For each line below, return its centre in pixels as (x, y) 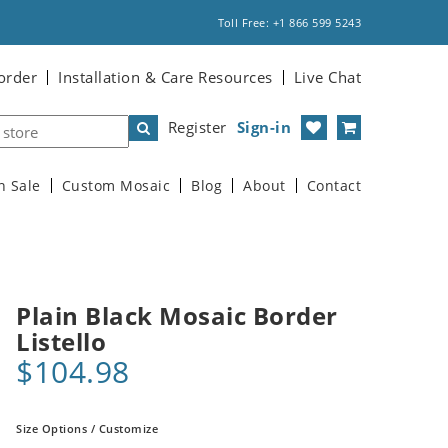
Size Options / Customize (87, 428)
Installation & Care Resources (165, 77)
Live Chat (327, 77)
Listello (61, 341)
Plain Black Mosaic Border (177, 315)
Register (197, 127)
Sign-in (263, 127)
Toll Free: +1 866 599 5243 (289, 22)
